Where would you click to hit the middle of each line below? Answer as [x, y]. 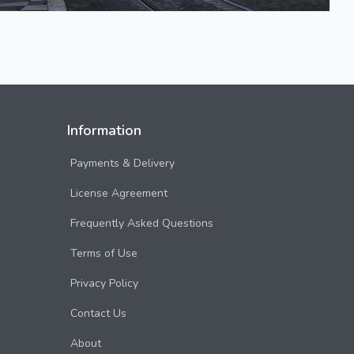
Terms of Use [104, 253]
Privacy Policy [104, 283]
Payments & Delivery [122, 163]
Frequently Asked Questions [142, 223]
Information [104, 130]
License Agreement [119, 193]
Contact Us [98, 313]
